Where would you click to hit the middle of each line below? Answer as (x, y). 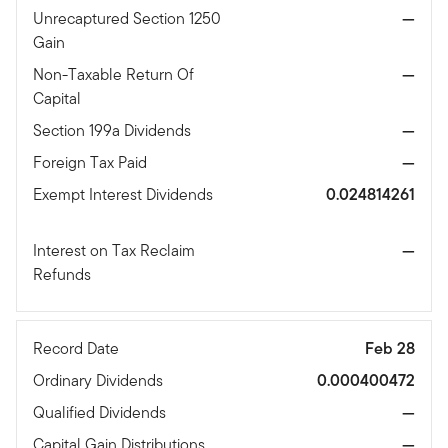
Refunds (64, 275)
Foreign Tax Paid (92, 163)
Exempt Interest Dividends (123, 195)
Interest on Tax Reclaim (114, 251)
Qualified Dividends (101, 413)
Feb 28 (390, 349)
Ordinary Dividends (100, 381)
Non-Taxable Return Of (113, 75)
